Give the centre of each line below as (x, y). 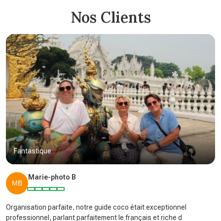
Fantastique (33, 151)
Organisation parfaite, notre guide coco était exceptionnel (96, 207)
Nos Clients (110, 18)
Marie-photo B (52, 177)
